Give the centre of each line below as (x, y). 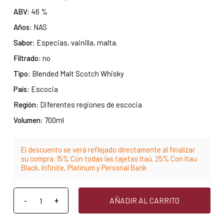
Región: (26, 105)
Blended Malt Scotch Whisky (77, 74)
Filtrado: (27, 58)
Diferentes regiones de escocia (90, 105)
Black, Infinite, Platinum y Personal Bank (83, 168)
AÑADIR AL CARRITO (144, 200)
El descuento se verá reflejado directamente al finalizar (108, 150)
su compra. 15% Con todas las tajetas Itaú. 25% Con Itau (109, 159)
